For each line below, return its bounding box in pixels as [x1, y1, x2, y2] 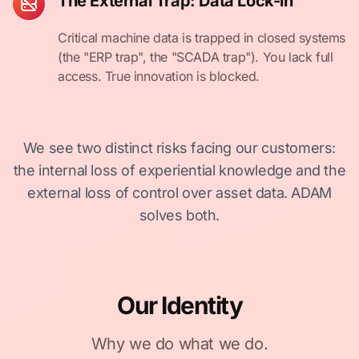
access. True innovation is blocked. [58, 68, 260, 84]
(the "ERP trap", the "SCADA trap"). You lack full [58, 49, 333, 65]
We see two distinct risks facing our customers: [22, 139, 337, 156]
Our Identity [117, 291, 242, 320]
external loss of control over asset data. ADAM [27, 184, 332, 201]
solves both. [139, 207, 220, 224]
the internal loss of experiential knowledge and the [13, 162, 346, 179]
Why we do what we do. [91, 334, 268, 353]
